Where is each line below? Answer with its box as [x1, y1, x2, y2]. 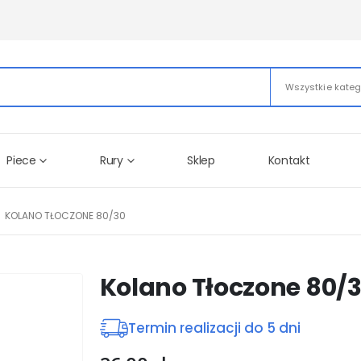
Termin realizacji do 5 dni [127, 318, 301, 338]
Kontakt [268, 151, 310, 168]
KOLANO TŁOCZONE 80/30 [5, 208, 126, 222]
